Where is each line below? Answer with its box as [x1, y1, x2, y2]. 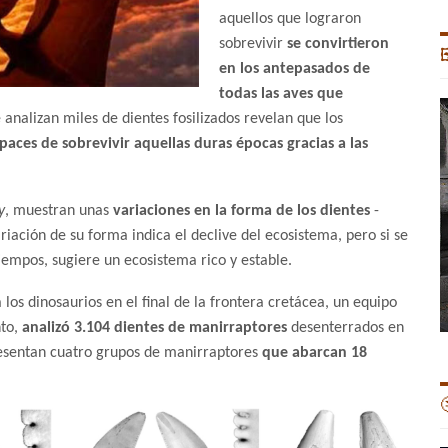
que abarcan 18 [262, 345, 367, 362]
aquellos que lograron [219, 11, 361, 28]
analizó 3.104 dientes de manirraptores [22, 320, 287, 337]
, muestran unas [5, 203, 113, 220]
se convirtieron [287, 36, 389, 53]
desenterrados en [287, 320, 404, 337]
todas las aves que [219, 86, 343, 103]
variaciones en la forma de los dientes [113, 203, 370, 220]
